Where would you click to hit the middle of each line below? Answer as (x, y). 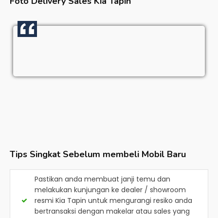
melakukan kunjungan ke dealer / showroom (110, 190)
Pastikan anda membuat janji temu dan (102, 179)
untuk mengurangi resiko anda (139, 200)
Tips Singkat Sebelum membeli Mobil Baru (98, 154)
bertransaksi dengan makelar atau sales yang (112, 211)
